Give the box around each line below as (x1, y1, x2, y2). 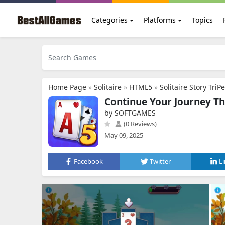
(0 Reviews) (122, 119, 157, 128)
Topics (191, 15, 213, 25)
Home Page (48, 82, 86, 92)
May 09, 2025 (104, 131, 143, 140)
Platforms (143, 15, 176, 25)
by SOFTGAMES (104, 108, 156, 118)
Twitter (150, 157, 171, 166)
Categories (91, 15, 128, 25)
